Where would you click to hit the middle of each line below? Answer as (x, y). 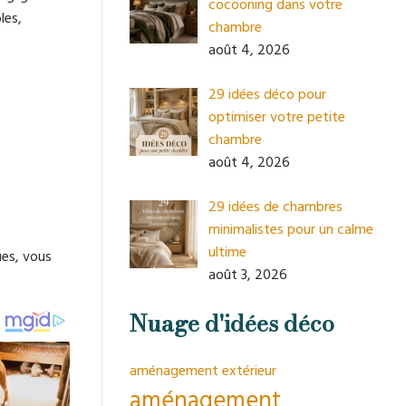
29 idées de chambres (275, 206)
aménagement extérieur (203, 370)
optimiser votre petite (277, 116)
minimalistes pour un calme (291, 229)
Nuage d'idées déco (232, 323)
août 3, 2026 (248, 274)
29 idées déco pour (267, 94)
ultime (227, 251)
